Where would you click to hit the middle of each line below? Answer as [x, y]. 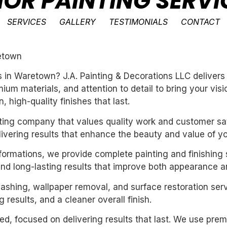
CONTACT [201, 22]
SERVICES [27, 22]
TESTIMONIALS [139, 22]
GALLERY [78, 22]
